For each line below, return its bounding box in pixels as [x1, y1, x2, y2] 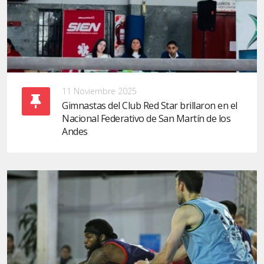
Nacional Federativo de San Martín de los [62, 112, 230, 126]
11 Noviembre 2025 [62, 85, 137, 97]
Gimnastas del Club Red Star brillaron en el [62, 99, 237, 113]
